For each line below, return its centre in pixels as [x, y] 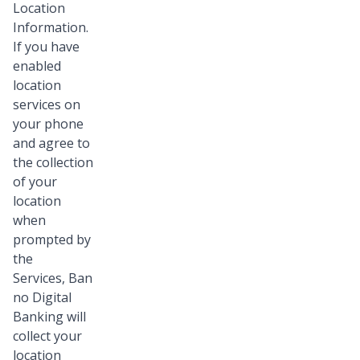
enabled [37, 66]
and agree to [51, 143]
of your [35, 182]
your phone [48, 124]
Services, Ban [53, 278]
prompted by [52, 240]
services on [47, 105]
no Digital [42, 298]
